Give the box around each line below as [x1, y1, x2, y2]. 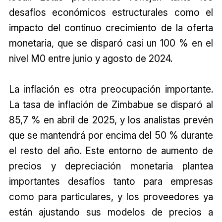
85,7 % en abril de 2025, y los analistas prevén [8, 114, 214, 126]
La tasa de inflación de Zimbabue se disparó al [8, 99, 214, 111]
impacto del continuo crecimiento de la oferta [8, 22, 214, 34]
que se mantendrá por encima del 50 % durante [8, 129, 214, 142]
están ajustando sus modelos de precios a [8, 206, 214, 219]
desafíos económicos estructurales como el [8, 6, 214, 19]
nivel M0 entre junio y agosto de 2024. [8, 53, 172, 65]
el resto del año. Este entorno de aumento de [8, 145, 214, 157]
